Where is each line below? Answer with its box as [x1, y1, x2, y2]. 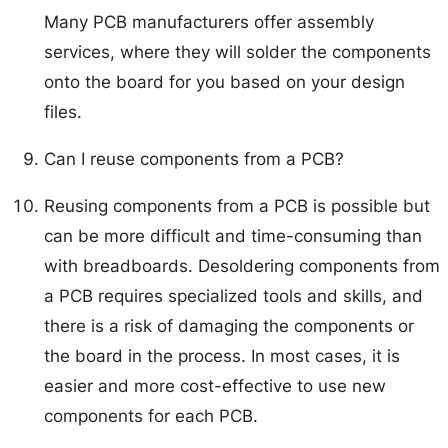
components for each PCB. [44, 406, 259, 427]
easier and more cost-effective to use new [44, 376, 387, 397]
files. [44, 102, 83, 123]
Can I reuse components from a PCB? [44, 149, 345, 170]
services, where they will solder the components [44, 42, 432, 63]
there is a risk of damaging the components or [44, 316, 415, 337]
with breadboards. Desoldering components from [44, 256, 441, 277]
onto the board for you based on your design [44, 72, 406, 93]
